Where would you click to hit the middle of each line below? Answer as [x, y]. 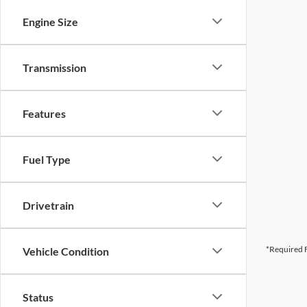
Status [38, 297]
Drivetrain [48, 205]
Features [44, 113]
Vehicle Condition [66, 251]
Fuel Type [47, 159]
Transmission [54, 67]
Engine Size [50, 21]
